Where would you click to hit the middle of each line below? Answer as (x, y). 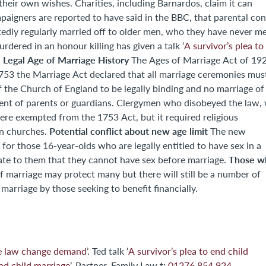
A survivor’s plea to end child (188, 251)
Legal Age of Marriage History (66, 60)
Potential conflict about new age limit (129, 131)
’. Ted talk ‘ (110, 251)
